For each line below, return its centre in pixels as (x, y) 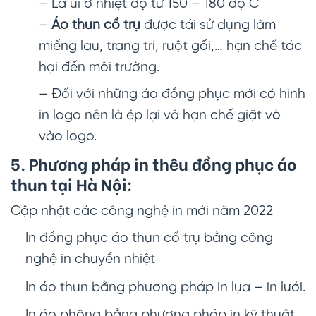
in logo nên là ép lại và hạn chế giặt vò (160, 116)
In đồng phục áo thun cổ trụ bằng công (149, 239)
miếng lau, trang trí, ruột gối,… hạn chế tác (170, 47)
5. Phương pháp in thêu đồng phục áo (154, 163)
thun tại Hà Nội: (72, 184)
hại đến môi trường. (99, 68)
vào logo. (68, 137)
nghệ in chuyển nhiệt (90, 260)
